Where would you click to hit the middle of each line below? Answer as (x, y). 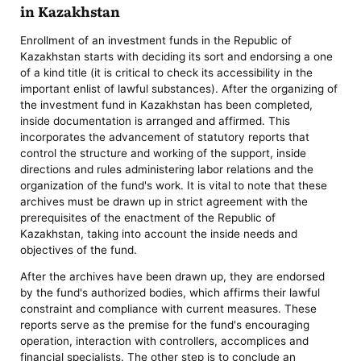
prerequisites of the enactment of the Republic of (148, 217)
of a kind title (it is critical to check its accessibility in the (167, 72)
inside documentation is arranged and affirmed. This (156, 120)
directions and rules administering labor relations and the (167, 169)
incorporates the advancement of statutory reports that (165, 137)
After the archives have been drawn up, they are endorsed (173, 277)
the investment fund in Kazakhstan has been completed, (167, 104)
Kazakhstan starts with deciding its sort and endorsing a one (177, 56)
